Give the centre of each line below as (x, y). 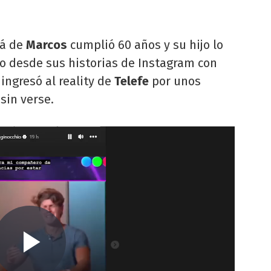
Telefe (132, 81)
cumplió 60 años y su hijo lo (147, 44)
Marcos (48, 44)
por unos (175, 81)
